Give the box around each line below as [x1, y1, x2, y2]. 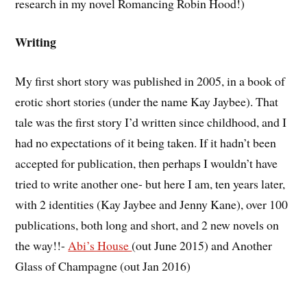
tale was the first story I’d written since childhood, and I [15, 114, 287, 131]
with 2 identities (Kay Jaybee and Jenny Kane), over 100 [15, 196, 288, 213]
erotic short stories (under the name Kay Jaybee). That [15, 93, 279, 110]
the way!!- [15, 237, 69, 254]
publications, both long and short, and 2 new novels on [15, 217, 280, 234]
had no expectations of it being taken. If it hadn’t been [15, 134, 277, 151]
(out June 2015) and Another [132, 237, 273, 254]
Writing [15, 33, 57, 51]
